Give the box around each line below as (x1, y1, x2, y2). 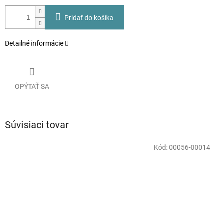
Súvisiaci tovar (5, 118, 69, 131)
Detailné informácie (5, 39, 63, 48)
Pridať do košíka (64, 14, 113, 22)
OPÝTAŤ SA (15, 82, 49, 90)
